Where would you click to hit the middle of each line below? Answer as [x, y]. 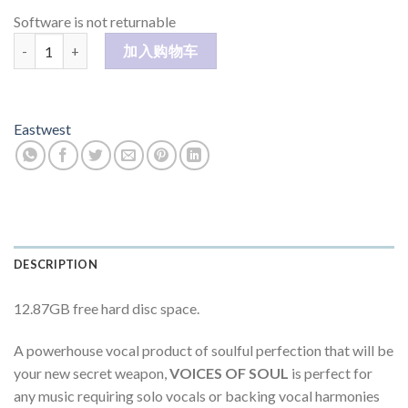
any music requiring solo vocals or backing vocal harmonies [197, 396]
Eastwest [42, 129]
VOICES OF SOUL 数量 [80, 43]
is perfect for [331, 373]
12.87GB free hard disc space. [107, 309]
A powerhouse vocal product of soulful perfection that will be [204, 351]
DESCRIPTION [56, 265]
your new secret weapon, [92, 373]
